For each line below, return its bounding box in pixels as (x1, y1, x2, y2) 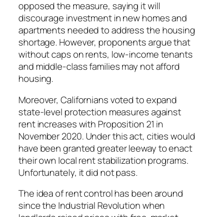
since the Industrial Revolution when (18, 199, 165, 212)
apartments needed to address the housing (18, 24, 195, 37)
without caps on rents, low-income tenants (18, 48, 193, 61)
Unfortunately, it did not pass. (18, 166, 138, 179)
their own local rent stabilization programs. (18, 154, 188, 167)
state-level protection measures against (18, 105, 182, 118)
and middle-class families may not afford (18, 60, 180, 73)
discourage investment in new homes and (18, 12, 187, 25)
